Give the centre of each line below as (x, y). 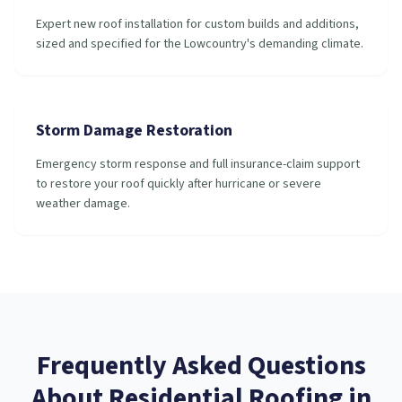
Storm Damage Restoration (134, 131)
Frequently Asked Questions (201, 366)
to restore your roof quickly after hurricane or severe (179, 184)
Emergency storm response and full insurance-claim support (198, 164)
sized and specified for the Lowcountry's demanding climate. (200, 44)
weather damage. (83, 204)
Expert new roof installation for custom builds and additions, (197, 24)
